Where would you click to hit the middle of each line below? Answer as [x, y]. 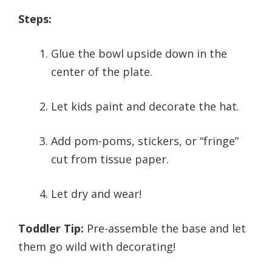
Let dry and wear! [96, 194]
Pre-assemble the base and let [165, 229]
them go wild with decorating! [97, 247]
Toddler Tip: [51, 229]
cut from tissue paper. [110, 159]
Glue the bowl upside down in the [139, 54]
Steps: [35, 19]
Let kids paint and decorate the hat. [145, 107]
